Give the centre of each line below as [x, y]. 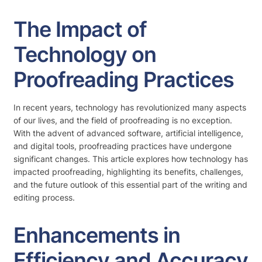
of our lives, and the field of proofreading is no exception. [123, 120]
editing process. [44, 197]
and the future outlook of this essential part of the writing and [130, 185]
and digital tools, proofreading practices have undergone [123, 146]
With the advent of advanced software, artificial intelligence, [128, 133]
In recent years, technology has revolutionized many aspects [130, 107]
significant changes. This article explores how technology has [131, 159]
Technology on [85, 54]
